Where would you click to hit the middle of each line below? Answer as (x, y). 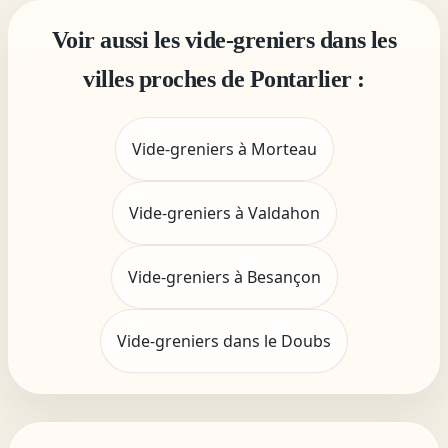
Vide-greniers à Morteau (224, 149)
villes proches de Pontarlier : (224, 79)
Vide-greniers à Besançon (224, 277)
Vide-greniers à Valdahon (224, 213)
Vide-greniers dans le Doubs (224, 341)
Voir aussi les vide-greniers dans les (224, 40)
